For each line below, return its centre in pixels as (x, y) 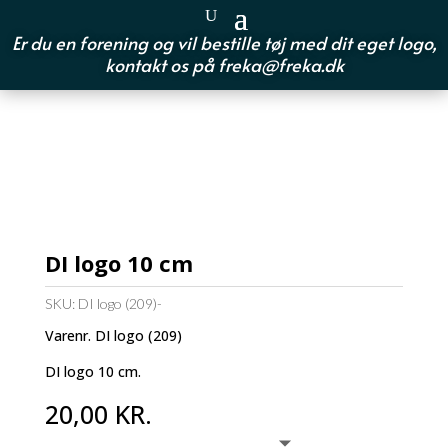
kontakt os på (161, 64)
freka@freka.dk (280, 64)
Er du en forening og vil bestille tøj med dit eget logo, (224, 42)
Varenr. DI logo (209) (113, 335)
